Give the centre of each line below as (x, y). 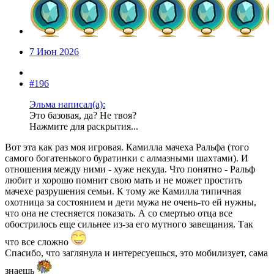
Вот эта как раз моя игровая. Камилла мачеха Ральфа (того (127, 147)
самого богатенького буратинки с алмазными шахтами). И (127, 158)
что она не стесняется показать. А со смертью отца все (119, 213)
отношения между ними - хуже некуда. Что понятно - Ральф (130, 169)
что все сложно (38, 242)
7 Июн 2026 (54, 52)
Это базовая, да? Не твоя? (83, 116)
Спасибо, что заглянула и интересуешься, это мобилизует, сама (136, 253)
